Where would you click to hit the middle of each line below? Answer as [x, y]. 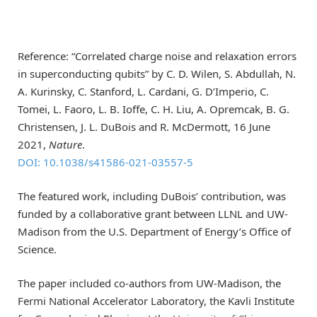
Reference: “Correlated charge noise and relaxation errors [157, 56]
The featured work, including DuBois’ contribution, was [152, 196]
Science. [37, 249]
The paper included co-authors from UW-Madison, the [149, 283]
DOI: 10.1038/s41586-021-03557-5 [105, 162]
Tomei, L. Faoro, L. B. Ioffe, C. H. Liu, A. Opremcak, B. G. [154, 109]
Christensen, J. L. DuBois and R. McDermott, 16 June [144, 127]
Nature [65, 145]
